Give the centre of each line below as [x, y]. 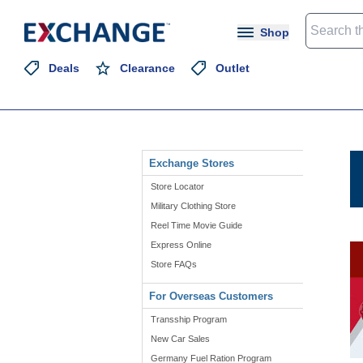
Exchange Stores [192, 163]
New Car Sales [180, 339]
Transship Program [189, 319]
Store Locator [177, 186]
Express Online [181, 245]
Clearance [147, 68]
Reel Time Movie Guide [196, 225]
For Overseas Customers [211, 296]
